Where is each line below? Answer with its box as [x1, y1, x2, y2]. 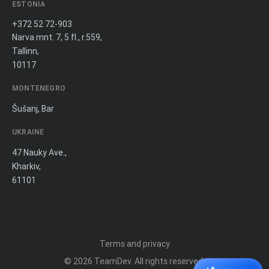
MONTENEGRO [12, 83, 65, 93]
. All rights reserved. [131, 256, 205, 267]
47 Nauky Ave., [12, 147, 67, 159]
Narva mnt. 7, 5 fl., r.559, [12, 32, 102, 43]
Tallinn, [12, 46, 39, 57]
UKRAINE [12, 127, 44, 137]
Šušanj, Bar [12, 103, 54, 115]
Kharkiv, [12, 161, 41, 172]
